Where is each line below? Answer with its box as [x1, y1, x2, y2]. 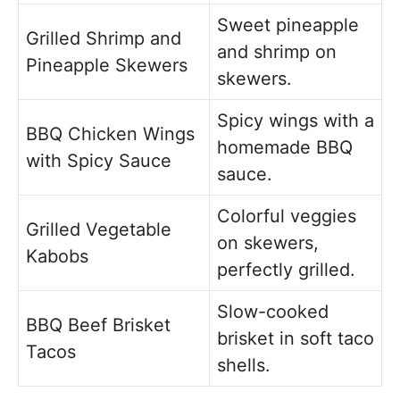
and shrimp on [217, 41, 337, 62]
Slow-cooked [217, 301, 329, 322]
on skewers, [217, 232, 319, 254]
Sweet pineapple [217, 14, 359, 36]
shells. [217, 354, 271, 376]
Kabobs [26, 246, 88, 267]
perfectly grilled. [217, 259, 355, 280]
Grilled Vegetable [26, 219, 171, 240]
